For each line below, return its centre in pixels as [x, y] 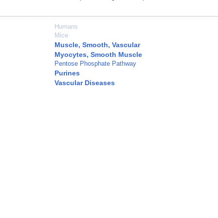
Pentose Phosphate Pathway [95, 64]
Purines [67, 73]
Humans [66, 27]
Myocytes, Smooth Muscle [98, 55]
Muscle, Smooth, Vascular [97, 45]
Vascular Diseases [85, 83]
